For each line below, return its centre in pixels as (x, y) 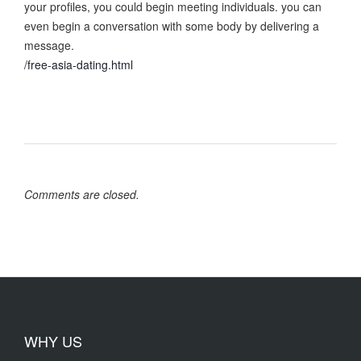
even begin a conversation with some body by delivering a (172, 26)
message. (49, 46)
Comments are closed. (82, 195)
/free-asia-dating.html (79, 65)
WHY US (53, 341)
